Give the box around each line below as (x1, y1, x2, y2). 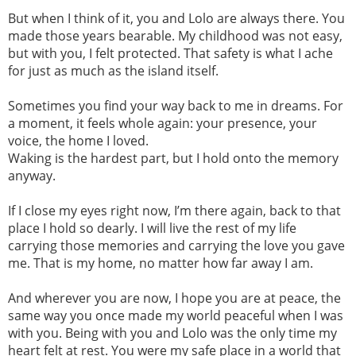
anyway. (8, 167, 56, 185)
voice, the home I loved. (8, 132, 149, 150)
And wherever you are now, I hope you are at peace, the (8, 289, 341, 308)
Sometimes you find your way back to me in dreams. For (8, 97, 343, 115)
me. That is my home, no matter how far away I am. (8, 254, 313, 273)
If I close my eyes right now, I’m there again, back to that (8, 202, 341, 220)
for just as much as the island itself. (8, 62, 219, 80)
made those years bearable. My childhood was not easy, (8, 27, 342, 45)
